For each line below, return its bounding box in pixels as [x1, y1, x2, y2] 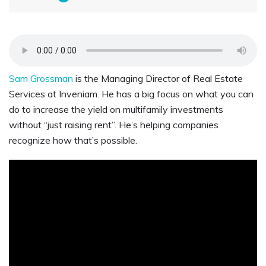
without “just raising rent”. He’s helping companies [9, 119, 218, 131]
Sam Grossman [9, 72, 73, 85]
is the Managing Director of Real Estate [75, 72, 243, 85]
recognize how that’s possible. [9, 134, 137, 147]
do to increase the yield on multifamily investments [9, 103, 223, 116]
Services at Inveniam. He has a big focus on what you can [9, 88, 254, 100]
